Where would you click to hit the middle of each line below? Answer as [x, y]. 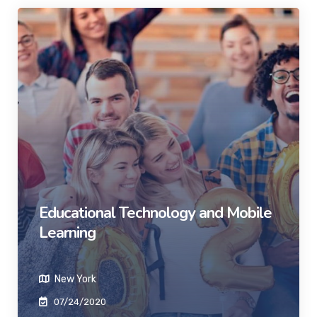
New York [74, 279]
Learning [67, 233]
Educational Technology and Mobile [155, 213]
